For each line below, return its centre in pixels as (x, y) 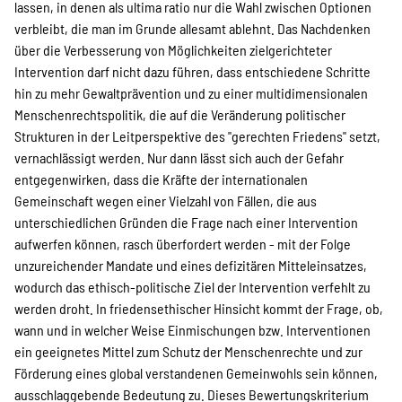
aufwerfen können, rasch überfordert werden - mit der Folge (183, 244)
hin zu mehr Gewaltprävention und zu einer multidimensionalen (191, 93)
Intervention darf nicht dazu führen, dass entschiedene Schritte (192, 71)
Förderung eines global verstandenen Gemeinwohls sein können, (196, 373)
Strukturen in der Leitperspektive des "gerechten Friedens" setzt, (197, 136)
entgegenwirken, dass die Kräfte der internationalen (161, 179)
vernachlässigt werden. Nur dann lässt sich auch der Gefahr (179, 157)
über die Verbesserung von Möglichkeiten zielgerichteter (173, 50)
